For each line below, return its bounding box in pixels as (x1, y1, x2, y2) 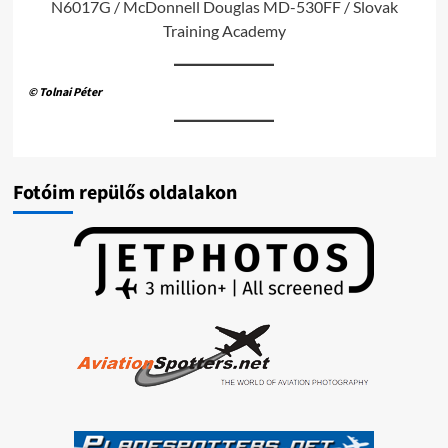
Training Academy (162, 21, 286, 40)
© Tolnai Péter (27, 84, 102, 101)
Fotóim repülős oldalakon (12, 179, 237, 207)
